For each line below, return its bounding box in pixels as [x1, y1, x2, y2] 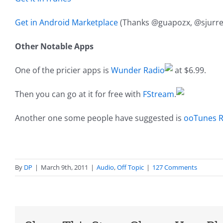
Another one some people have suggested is [15, 112, 184, 124]
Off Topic [117, 163, 144, 172]
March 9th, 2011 [41, 163, 88, 172]
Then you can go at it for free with [15, 89, 143, 100]
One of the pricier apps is [15, 65, 111, 76]
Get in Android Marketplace [15, 17, 118, 28]
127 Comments [152, 163, 197, 172]
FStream [143, 89, 174, 100]
